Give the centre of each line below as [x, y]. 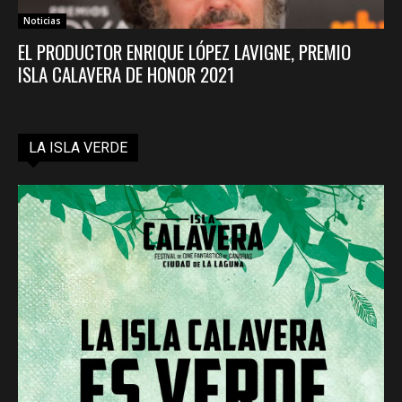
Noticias [42, 21]
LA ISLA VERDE [78, 148]
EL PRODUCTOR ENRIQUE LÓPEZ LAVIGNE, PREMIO [184, 52]
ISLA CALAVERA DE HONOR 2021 [126, 74]
